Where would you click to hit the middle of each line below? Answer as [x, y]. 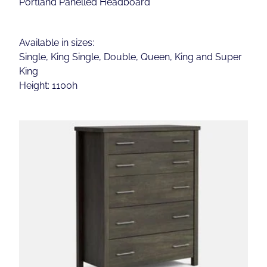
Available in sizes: [57, 42]
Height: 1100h [48, 85]
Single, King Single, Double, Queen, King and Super [131, 56]
